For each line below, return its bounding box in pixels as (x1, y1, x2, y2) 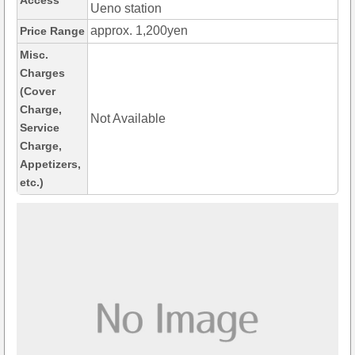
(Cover (20, 85, 55, 98)
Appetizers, (20, 158, 81, 171)
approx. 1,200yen (90, 24, 188, 38)
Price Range (20, 25, 85, 38)
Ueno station (90, 2, 162, 16)
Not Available (90, 112, 166, 126)
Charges (20, 67, 65, 80)
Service (20, 121, 59, 135)
